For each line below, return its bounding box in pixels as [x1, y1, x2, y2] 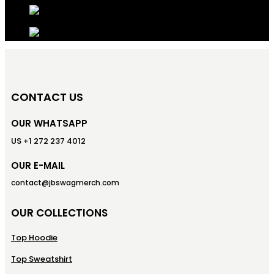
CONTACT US [11, 89, 83, 105]
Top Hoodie [11, 231, 57, 243]
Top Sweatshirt [11, 253, 72, 265]
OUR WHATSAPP [11, 116, 87, 130]
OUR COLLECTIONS [11, 205, 108, 220]
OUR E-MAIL [11, 158, 65, 172]
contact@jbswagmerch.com [11, 177, 119, 188]
